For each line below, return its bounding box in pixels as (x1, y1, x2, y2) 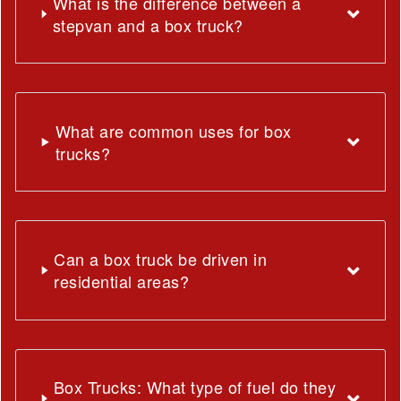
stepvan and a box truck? (52, 13, 243, 37)
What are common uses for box (55, 118, 292, 142)
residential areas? (54, 269, 190, 293)
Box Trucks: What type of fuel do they (53, 375, 337, 399)
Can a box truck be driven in (54, 247, 268, 270)
